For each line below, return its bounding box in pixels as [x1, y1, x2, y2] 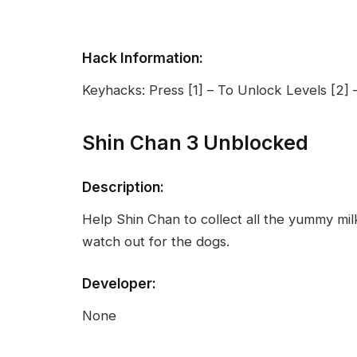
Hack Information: [82, 49, 203, 66]
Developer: [82, 274, 156, 292]
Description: [82, 178, 164, 195]
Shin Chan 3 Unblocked [82, 130, 308, 155]
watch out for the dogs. [82, 233, 229, 250]
